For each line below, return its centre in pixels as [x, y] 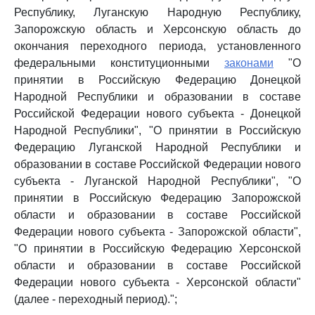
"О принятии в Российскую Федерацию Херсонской [157, 249]
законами [249, 63]
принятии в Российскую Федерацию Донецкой [157, 80]
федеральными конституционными [119, 63]
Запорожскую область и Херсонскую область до [157, 29]
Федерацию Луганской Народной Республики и [157, 147]
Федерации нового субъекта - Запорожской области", [157, 232]
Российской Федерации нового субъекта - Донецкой [157, 114]
